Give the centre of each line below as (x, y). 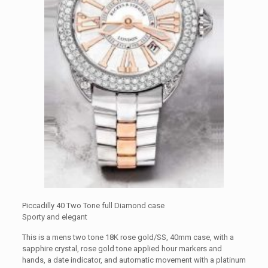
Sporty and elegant (54, 217)
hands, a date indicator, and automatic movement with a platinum (134, 260)
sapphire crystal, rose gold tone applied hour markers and (122, 248)
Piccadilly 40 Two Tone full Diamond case (93, 205)
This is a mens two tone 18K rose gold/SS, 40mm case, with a (128, 237)
